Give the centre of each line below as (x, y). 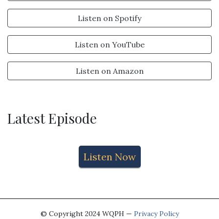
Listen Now (109, 156)
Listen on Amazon (109, 71)
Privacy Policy (156, 213)
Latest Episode (52, 118)
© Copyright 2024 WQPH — (87, 213)
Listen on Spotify (109, 18)
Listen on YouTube (109, 44)
